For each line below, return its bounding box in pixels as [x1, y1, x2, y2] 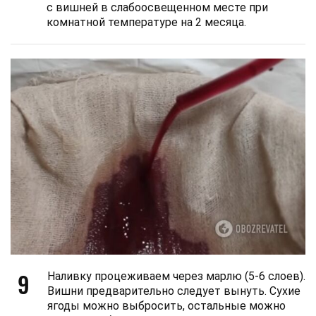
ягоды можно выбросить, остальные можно [47, 299, 286, 313]
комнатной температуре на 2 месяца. [47, 15, 246, 29]
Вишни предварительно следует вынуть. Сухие [47, 284, 300, 298]
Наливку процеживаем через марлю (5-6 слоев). [47, 269, 305, 284]
